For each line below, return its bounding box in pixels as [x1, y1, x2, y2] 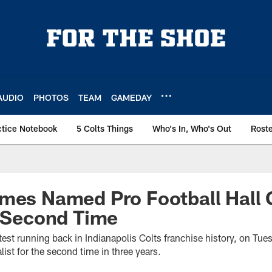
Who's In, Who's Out [152, 123, 231, 134]
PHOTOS [33, 92, 69, 103]
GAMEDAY [111, 92, 152, 103]
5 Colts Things [76, 123, 133, 134]
